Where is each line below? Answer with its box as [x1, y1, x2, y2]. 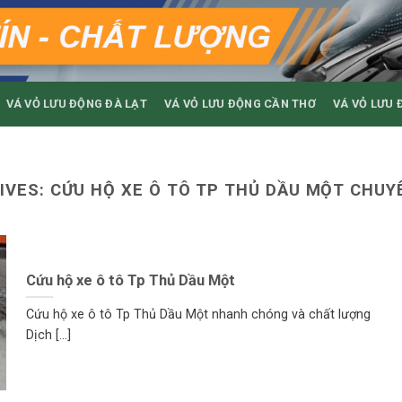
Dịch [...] [25, 328, 71, 344]
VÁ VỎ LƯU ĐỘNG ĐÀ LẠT [5, 97, 148, 110]
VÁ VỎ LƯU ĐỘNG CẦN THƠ [164, 97, 316, 110]
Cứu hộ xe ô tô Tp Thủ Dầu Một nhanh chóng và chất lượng [25, 307, 374, 323]
